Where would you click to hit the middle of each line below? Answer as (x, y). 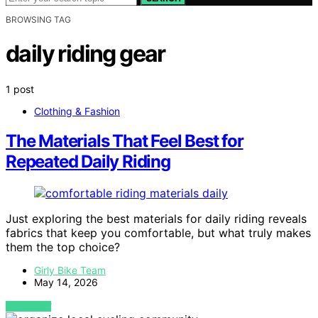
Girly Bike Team (70, 270)
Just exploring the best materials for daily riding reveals (156, 219)
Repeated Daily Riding (88, 162)
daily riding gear (86, 54)
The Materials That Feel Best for (125, 141)
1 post (20, 89)
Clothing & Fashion (77, 111)
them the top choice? (63, 247)
